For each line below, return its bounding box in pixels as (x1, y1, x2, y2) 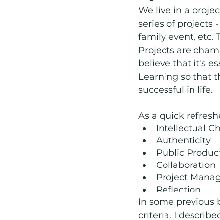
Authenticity (156, 135, 211, 146)
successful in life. (138, 84, 215, 95)
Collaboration (156, 159, 216, 170)
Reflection (156, 184, 201, 195)
